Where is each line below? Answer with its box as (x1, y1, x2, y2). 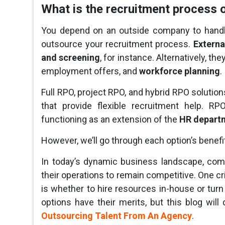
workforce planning (139, 66, 220, 77)
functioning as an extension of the (41, 114, 180, 125)
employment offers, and (41, 66, 140, 77)
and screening (41, 52, 100, 63)
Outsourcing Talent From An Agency (41, 210, 192, 221)
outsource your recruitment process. (41, 39, 193, 50)
